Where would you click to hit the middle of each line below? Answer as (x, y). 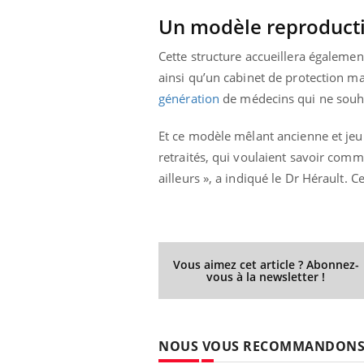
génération (189, 98)
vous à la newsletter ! (266, 276)
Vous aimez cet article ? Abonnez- (266, 264)
